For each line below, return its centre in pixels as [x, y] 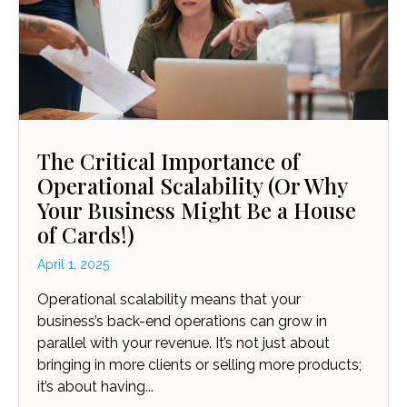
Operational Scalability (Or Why [192, 186]
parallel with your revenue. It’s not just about [184, 343]
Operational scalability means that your [169, 300]
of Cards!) [86, 235]
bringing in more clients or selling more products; [199, 365]
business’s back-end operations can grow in [182, 322]
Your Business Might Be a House [197, 210]
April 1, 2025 [73, 265]
